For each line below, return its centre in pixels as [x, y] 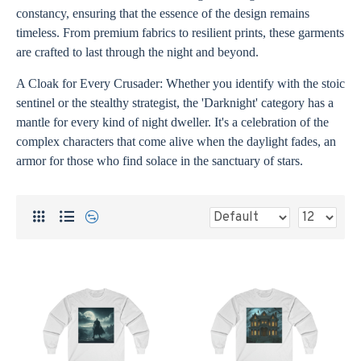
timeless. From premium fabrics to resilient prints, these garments [180, 33]
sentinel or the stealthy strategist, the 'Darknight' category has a [175, 103]
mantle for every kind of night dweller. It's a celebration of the [172, 122]
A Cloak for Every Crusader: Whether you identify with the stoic [180, 83]
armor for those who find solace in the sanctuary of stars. [160, 161]
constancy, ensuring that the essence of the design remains [163, 13]
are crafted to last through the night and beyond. [137, 52]
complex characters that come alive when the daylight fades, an [176, 141]
